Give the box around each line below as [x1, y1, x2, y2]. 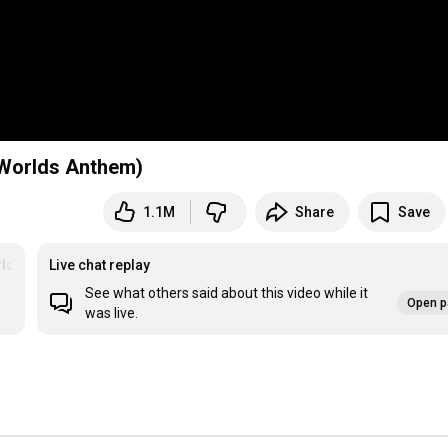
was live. [85, 305, 139, 322]
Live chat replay [49, 257, 151, 274]
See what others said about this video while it [85, 285, 369, 302]
